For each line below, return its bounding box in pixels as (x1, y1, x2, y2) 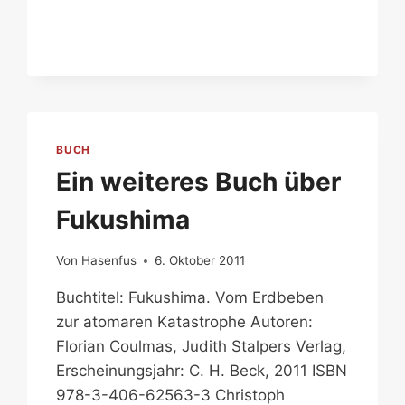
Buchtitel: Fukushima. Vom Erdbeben (56, 288, 325, 307)
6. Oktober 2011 (154, 253, 245, 268)
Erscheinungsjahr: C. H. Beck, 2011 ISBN (56, 362, 348, 381)
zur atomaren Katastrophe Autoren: (56, 313, 314, 332)
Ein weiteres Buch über (56, 166, 342, 198)
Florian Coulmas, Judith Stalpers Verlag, (56, 337, 347, 356)
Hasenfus (80, 253, 137, 268)
